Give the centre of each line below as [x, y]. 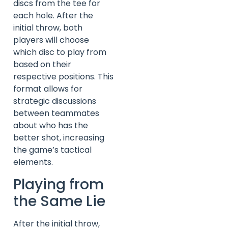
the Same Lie [59, 201]
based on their [42, 65]
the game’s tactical [52, 150]
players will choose [51, 40]
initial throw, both [48, 28]
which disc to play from [60, 52]
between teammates [56, 113]
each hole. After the [53, 16]
